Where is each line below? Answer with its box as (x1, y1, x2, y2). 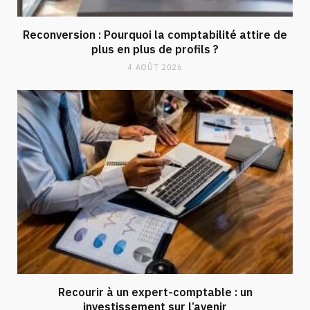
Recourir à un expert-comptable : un (57, 284, 253, 299)
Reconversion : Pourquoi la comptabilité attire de (23, 28, 287, 42)
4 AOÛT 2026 (127, 62, 183, 73)
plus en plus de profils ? (91, 42, 219, 57)
